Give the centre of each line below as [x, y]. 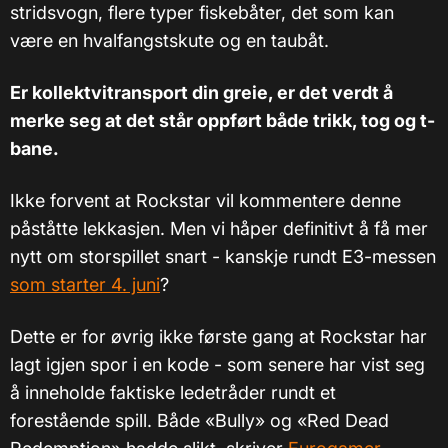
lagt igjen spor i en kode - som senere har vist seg [217, 365]
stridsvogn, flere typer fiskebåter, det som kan [202, 13]
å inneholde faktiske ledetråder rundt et [173, 393]
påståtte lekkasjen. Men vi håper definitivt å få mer [219, 229]
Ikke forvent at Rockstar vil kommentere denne [205, 201]
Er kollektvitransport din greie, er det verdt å [201, 93]
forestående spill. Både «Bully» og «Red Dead [199, 421]
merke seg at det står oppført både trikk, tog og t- [222, 121]
